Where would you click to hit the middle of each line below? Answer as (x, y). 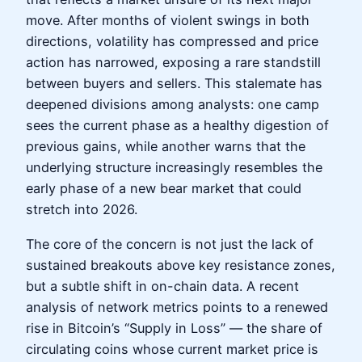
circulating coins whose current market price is (172, 349)
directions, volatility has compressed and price (172, 42)
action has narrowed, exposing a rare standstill (173, 63)
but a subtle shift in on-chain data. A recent (162, 286)
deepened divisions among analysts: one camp (173, 105)
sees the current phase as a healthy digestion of (177, 126)
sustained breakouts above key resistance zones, (181, 265)
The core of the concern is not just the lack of (170, 244)
